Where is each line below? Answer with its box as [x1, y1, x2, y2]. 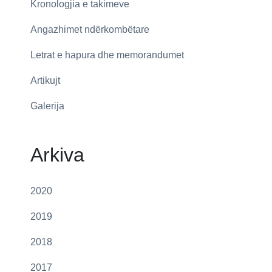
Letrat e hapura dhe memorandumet [30, 49, 184, 60]
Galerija [30, 100, 64, 111]
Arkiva [30, 143, 84, 166]
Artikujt [30, 75, 60, 86]
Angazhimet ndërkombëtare [30, 24, 149, 35]
